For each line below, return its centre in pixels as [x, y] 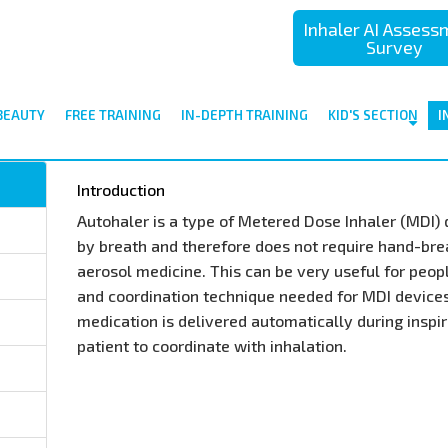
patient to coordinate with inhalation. [212, 345]
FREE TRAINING [112, 115]
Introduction [121, 189]
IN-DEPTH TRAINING [244, 115]
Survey [394, 47]
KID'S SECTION [372, 115]
